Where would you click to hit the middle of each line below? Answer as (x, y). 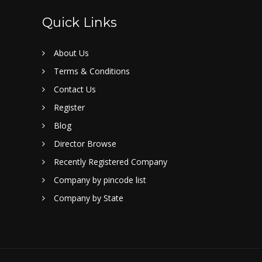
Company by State (89, 198)
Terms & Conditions (92, 71)
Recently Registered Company (111, 162)
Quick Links (80, 23)
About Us (71, 53)
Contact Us (75, 89)
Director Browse (85, 144)
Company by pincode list (100, 180)
